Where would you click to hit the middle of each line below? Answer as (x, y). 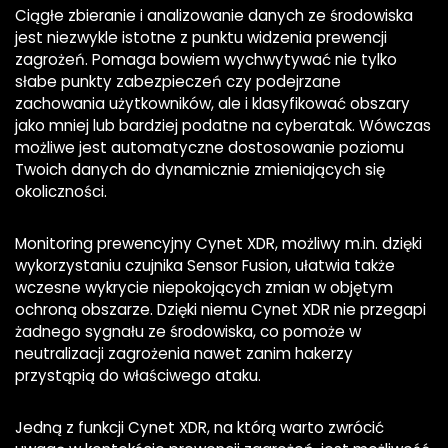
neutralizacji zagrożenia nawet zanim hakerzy (184, 354)
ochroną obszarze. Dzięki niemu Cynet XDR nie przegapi (220, 310)
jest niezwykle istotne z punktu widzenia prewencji (201, 38)
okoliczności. (61, 192)
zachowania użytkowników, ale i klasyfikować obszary (212, 104)
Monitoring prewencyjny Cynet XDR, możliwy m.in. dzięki (218, 244)
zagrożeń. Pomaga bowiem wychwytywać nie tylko (206, 60)
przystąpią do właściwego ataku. (138, 376)
